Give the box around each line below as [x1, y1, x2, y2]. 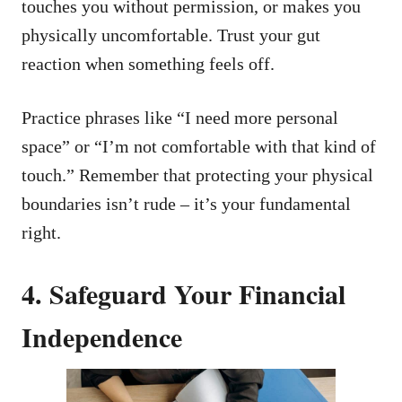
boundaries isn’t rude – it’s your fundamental [22, 193, 351, 214]
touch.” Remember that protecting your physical [22, 164, 373, 185]
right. [22, 222, 61, 242]
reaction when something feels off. [22, 53, 275, 74]
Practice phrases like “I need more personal [22, 107, 338, 127]
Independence [22, 316, 182, 356]
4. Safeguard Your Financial [22, 273, 345, 313]
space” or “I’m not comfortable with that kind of [22, 135, 376, 156]
